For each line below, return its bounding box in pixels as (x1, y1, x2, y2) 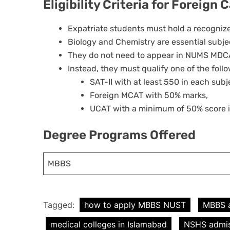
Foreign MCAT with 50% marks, (90, 90, 208, 101)
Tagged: (43, 200, 77, 210)
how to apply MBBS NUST (84, 200, 186, 210)
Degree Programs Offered (43, 128, 196, 143)
